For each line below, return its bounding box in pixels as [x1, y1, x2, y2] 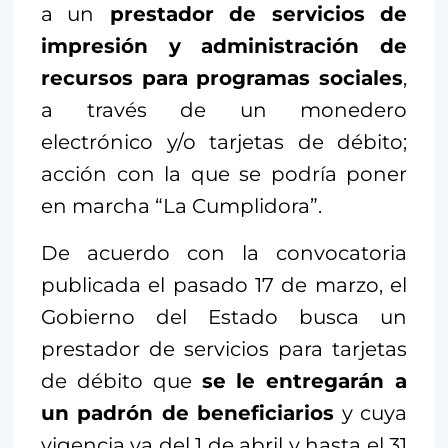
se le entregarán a [201, 369, 407, 394]
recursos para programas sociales [41, 66, 403, 91]
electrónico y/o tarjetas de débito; [41, 130, 407, 155]
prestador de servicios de [94, 2, 408, 27]
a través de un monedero [41, 98, 407, 123]
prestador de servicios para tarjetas [41, 337, 407, 362]
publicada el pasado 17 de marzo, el [41, 273, 407, 298]
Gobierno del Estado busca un [41, 305, 407, 330]
